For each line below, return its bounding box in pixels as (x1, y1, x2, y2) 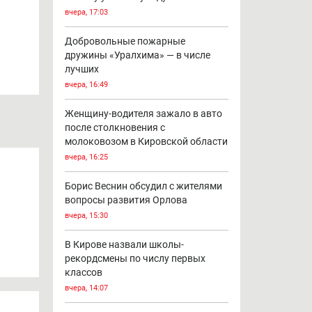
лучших (64, 63, 99, 75)
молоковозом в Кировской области (64, 136, 228, 148)
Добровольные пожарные (64, 36, 185, 47)
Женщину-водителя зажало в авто (64, 108, 222, 120)
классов (64, 267, 102, 279)
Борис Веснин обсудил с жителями (64, 180, 222, 192)
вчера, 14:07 (64, 283, 108, 293)
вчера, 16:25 (64, 153, 108, 162)
